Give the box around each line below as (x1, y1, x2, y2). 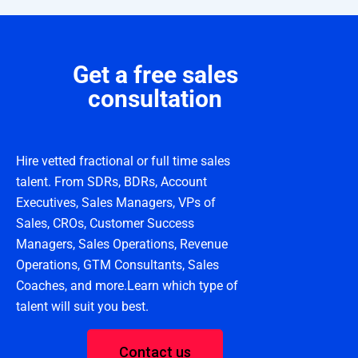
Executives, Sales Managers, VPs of (16, 194, 216, 210)
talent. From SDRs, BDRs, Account (16, 173, 207, 189)
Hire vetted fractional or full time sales (16, 153, 230, 169)
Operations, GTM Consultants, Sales (16, 257, 219, 272)
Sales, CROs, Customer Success (16, 215, 194, 231)
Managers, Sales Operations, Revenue (16, 236, 228, 252)
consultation (88, 84, 222, 113)
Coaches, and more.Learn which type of (16, 277, 238, 293)
